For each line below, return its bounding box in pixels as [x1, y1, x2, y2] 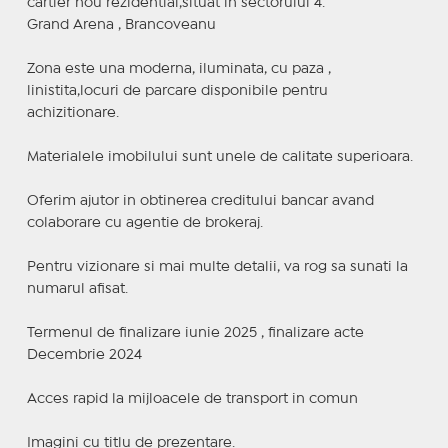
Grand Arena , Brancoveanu [26, 18, 216, 31]
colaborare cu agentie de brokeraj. [26, 216, 263, 229]
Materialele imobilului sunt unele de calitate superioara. [26, 150, 413, 163]
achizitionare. [26, 106, 119, 119]
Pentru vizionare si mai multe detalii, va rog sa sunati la [26, 260, 408, 273]
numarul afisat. [26, 282, 128, 295]
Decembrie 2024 [26, 348, 142, 361]
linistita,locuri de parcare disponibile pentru [26, 84, 328, 97]
